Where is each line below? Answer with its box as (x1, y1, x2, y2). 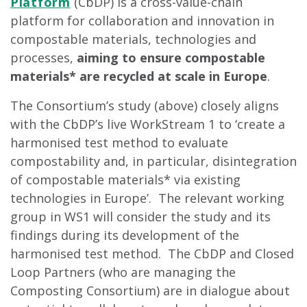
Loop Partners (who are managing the (10, 264, 236, 280)
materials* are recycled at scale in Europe (10, 68, 267, 84)
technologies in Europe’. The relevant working (10, 190, 284, 206)
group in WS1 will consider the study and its (10, 208, 271, 225)
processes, (10, 49, 77, 66)
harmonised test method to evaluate (10, 134, 228, 151)
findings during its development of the (10, 227, 239, 243)
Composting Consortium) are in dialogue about (10, 282, 290, 299)
